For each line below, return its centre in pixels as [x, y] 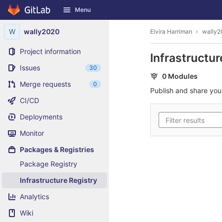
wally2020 [42, 31]
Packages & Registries [57, 149]
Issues [30, 68]
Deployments [41, 117]
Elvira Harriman [171, 31]
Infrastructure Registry [58, 180]
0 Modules [180, 76]
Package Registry [49, 164]
